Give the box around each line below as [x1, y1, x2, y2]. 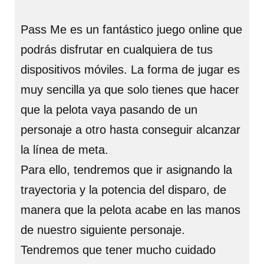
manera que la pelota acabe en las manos [21, 203, 240, 216]
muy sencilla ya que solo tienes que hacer [21, 83, 239, 96]
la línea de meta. [21, 143, 108, 156]
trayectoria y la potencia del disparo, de [21, 183, 226, 196]
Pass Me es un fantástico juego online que [21, 23, 242, 36]
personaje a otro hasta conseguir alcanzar [21, 123, 240, 136]
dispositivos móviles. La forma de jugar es [21, 63, 240, 76]
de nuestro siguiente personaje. [21, 223, 185, 236]
